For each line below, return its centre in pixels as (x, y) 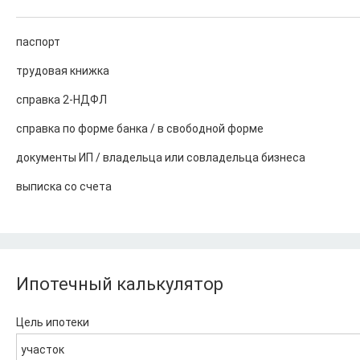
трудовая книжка (63, 71)
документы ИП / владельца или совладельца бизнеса (161, 157)
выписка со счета (64, 186)
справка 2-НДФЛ (61, 100)
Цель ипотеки (53, 322)
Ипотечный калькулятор (120, 284)
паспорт (38, 42)
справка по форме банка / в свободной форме (140, 129)
